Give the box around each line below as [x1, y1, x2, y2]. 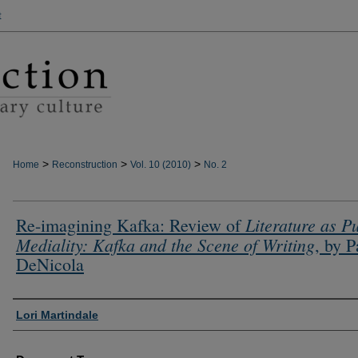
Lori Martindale [16, 308, 98, 321]
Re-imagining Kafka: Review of [16, 213, 245, 237]
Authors [13, 303, 53, 319]
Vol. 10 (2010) [130, 159, 191, 170]
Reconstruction [52, 159, 117, 170]
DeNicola [16, 253, 84, 276]
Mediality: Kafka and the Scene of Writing [16, 233, 315, 257]
